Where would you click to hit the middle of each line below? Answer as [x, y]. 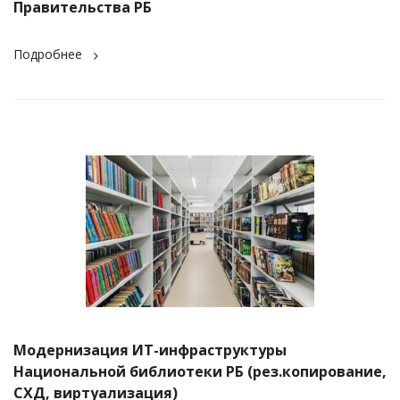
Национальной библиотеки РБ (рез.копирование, [200, 372]
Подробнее [48, 54]
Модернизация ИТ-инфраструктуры [150, 350]
